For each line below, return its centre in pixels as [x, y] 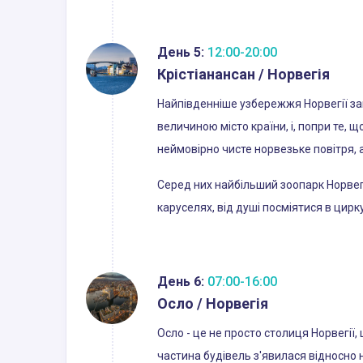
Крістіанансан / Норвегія [243, 74]
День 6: [181, 281]
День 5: [181, 52]
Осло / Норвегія [213, 303]
